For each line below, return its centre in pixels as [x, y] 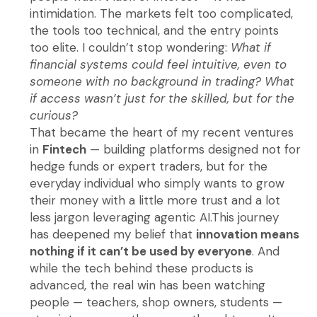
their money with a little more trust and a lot [155, 201]
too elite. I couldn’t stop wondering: [131, 48]
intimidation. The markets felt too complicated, [162, 14]
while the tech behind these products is [142, 269]
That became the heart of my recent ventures [162, 133]
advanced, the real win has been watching [148, 286]
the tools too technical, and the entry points [155, 31]
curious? [54, 116]
